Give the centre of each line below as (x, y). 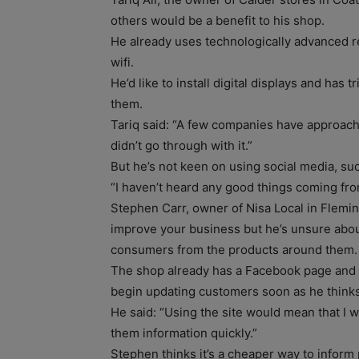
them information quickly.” (184, 333)
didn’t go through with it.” (182, 145)
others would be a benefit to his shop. (218, 20)
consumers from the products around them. (234, 249)
